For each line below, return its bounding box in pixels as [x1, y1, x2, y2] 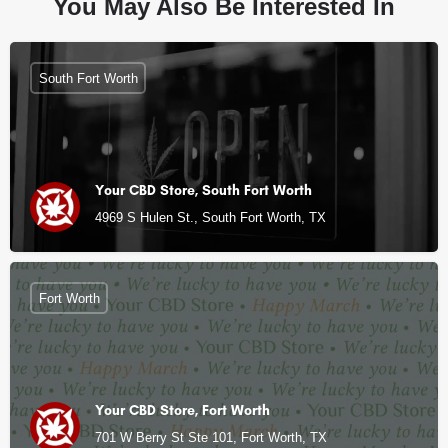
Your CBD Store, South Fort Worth [95, 182, 312, 199]
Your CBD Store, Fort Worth [95, 402, 270, 419]
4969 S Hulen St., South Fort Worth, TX [95, 210, 326, 225]
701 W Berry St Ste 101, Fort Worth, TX [95, 430, 327, 445]
